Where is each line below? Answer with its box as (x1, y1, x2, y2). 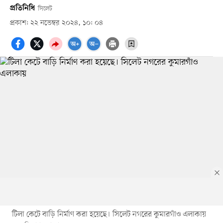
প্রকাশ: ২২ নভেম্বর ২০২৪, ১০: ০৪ (9, 18, 103, 28)
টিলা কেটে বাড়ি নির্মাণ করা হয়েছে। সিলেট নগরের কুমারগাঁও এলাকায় (11, 209, 206, 220)
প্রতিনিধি (9, 3, 35, 13)
